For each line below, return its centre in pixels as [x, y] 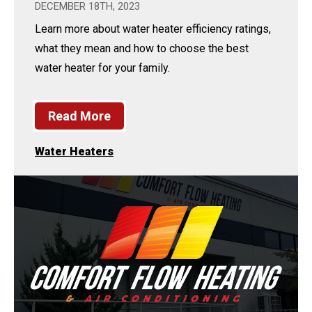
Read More [79, 116]
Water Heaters [74, 151]
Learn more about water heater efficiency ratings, [153, 29]
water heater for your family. [102, 68]
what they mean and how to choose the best [142, 48]
